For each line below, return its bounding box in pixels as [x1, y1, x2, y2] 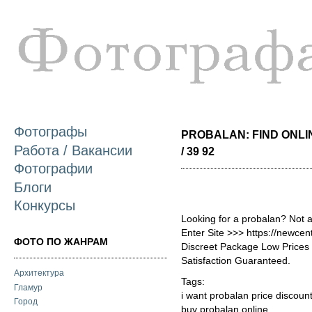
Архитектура [14, 268, 64, 279]
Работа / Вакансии [14, 142, 132, 158]
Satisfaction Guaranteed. [181, 256, 290, 266]
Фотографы [14, 124, 87, 140]
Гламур [14, 282, 42, 292]
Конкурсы [14, 197, 75, 213]
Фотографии [14, 161, 93, 177]
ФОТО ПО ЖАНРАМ [14, 235, 108, 247]
